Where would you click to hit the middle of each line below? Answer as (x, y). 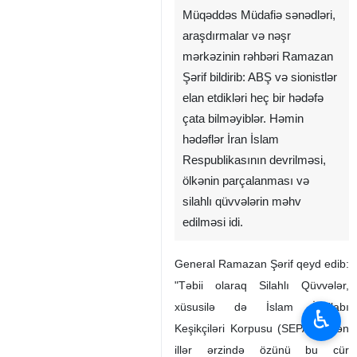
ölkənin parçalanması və (246, 181)
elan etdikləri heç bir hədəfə (253, 98)
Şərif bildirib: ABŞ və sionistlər (260, 77)
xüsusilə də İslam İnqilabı (262, 307)
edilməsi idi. (213, 222)
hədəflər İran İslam (231, 139)
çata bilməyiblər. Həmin (243, 119)
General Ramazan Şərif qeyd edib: (262, 264)
